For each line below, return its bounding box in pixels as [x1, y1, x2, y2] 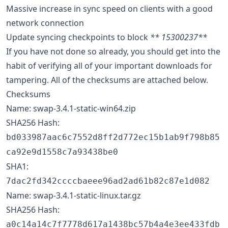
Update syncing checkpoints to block [6, 31, 150, 43]
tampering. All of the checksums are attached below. [6, 74, 208, 85]
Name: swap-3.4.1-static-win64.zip [6, 102, 136, 114]
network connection [6, 17, 84, 28]
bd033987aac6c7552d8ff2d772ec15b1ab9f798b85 [6, 132, 220, 142]
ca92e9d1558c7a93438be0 [6, 147, 118, 157]
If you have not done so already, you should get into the [6, 45, 220, 57]
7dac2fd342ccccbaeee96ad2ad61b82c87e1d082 [6, 176, 210, 186]
